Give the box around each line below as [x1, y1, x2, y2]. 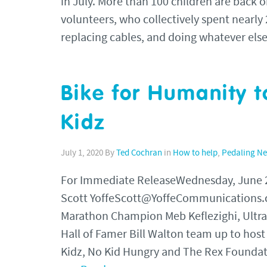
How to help [173, 148, 218, 158]
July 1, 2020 [61, 148, 103, 158]
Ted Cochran [116, 148, 162, 158]
